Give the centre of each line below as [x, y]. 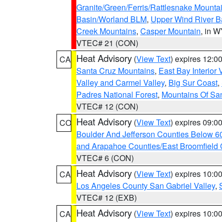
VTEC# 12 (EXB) [107, 197]
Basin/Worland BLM [111, 19]
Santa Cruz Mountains [115, 71]
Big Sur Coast [193, 83]
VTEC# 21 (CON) [107, 43]
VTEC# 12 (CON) [107, 106]
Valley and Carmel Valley [120, 83]
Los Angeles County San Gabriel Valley [146, 186]
